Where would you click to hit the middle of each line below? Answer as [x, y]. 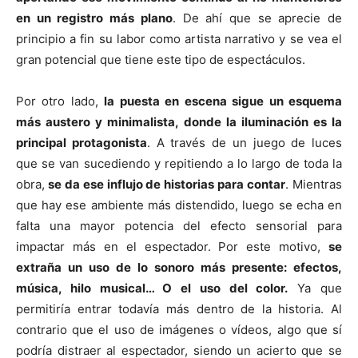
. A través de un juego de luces [244, 142]
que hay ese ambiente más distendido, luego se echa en [179, 205]
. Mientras [314, 184]
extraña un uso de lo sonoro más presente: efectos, [179, 267]
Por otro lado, [60, 101]
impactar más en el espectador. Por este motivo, [172, 246]
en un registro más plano [94, 18]
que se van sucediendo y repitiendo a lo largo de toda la [179, 163]
